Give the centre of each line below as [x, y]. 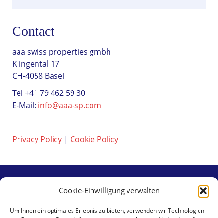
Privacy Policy [37, 139]
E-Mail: [25, 105]
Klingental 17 [36, 64]
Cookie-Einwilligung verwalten [109, 190]
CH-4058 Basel [38, 76]
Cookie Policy [94, 139]
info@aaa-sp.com [70, 105]
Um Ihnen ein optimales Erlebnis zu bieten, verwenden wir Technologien [107, 210]
